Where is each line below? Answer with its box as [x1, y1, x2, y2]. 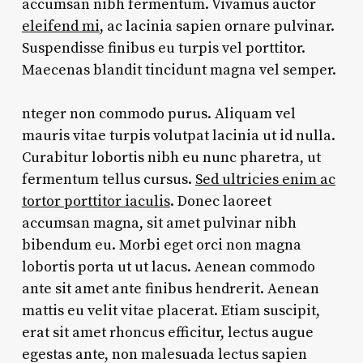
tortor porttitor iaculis [21, 191, 170, 211]
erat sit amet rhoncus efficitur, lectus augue [21, 322, 314, 342]
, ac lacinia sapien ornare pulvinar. [99, 16, 335, 36]
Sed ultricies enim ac [194, 169, 335, 189]
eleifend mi [21, 16, 100, 36]
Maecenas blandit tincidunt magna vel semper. [21, 60, 336, 79]
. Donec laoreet [169, 191, 271, 211]
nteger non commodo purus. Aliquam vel [21, 104, 296, 123]
